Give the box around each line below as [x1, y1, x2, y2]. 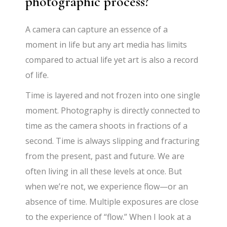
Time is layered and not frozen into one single [25, 89, 201, 101]
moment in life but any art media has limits [25, 39, 187, 50]
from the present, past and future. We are [25, 150, 185, 162]
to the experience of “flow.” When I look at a [25, 211, 192, 222]
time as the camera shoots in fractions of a [25, 120, 188, 131]
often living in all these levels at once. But [25, 165, 182, 177]
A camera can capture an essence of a [25, 23, 168, 35]
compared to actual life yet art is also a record [25, 54, 199, 65]
